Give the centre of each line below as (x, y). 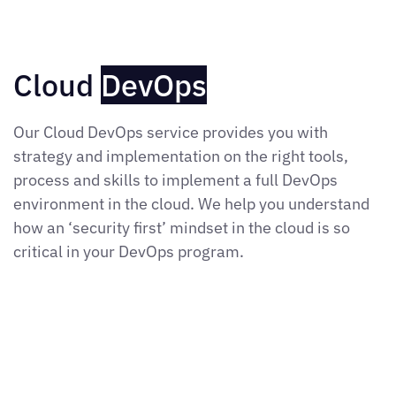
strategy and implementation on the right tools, (181, 156)
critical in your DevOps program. (130, 252)
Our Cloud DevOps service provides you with (171, 133)
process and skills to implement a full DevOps (175, 180)
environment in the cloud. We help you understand (191, 204)
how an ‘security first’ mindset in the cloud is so (182, 228)
